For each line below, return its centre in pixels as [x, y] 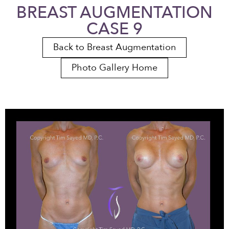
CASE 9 [114, 29]
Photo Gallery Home [114, 68]
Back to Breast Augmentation [114, 47]
